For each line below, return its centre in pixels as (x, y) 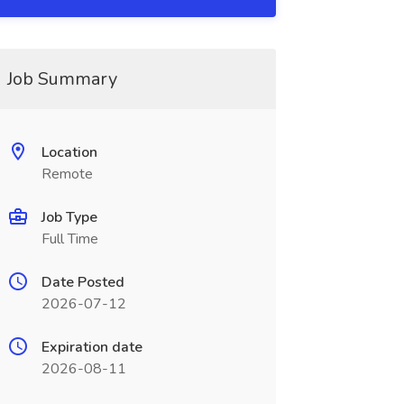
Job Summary (62, 79)
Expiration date (92, 347)
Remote (67, 174)
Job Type (69, 217)
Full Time (69, 239)
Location (69, 152)
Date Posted (83, 282)
